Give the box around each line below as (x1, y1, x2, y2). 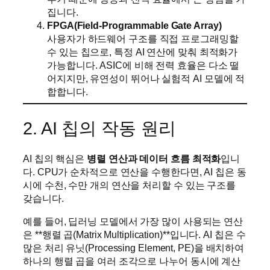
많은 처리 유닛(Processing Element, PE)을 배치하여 (23, 242, 245, 254)
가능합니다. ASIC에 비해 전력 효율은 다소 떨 (47, 59, 240, 71)
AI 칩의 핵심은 (23, 153, 87, 165)
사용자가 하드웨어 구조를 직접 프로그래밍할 (47, 33, 239, 44)
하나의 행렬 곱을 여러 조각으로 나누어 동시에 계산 (23, 256, 241, 267)
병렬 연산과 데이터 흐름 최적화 (87, 153, 221, 165)
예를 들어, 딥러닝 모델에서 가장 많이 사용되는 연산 (23, 216, 243, 227)
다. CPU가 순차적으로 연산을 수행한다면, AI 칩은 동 (23, 166, 246, 178)
